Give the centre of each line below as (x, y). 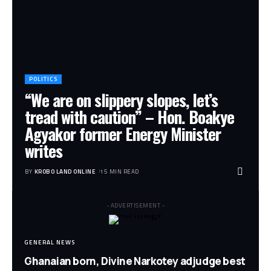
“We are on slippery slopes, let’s (121, 100)
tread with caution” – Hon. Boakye (129, 116)
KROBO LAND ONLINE (65, 171)
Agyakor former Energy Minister (123, 133)
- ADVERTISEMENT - (135, 205)
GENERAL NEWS (50, 242)
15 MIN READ (119, 171)
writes (44, 150)
